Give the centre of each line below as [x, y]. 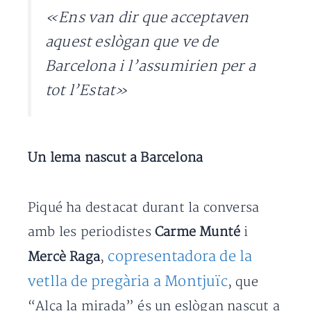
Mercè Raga [64, 258]
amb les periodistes [91, 233]
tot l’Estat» [87, 90]
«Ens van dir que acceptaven [147, 17]
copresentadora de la [180, 257]
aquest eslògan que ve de [132, 42]
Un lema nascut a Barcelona [116, 158]
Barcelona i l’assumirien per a [150, 66]
